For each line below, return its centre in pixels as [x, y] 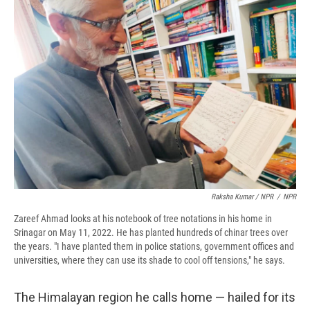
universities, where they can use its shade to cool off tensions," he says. [149, 261]
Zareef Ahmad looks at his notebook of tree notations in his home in [143, 219]
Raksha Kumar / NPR [242, 197]
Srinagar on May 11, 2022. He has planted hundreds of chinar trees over [151, 233]
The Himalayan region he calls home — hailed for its [155, 298]
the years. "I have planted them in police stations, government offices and [154, 247]
